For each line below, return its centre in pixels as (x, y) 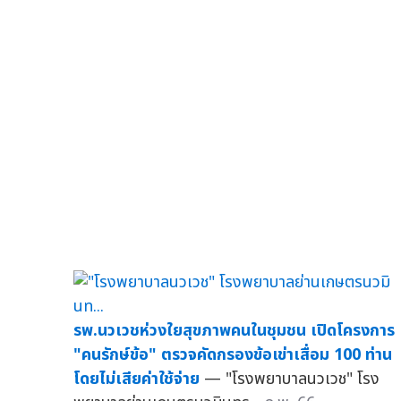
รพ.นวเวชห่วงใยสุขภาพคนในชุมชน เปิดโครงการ (234, 330)
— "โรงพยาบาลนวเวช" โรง (292, 379)
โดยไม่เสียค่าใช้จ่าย (137, 379)
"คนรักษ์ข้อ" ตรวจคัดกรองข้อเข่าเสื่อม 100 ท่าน (233, 354)
